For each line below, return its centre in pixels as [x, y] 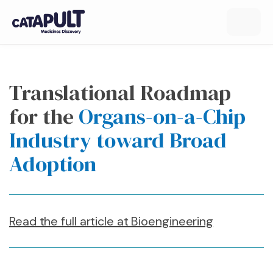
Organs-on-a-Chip [162, 116]
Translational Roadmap [120, 93]
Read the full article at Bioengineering [112, 221]
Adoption [53, 164]
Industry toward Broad [118, 140]
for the [44, 116]
